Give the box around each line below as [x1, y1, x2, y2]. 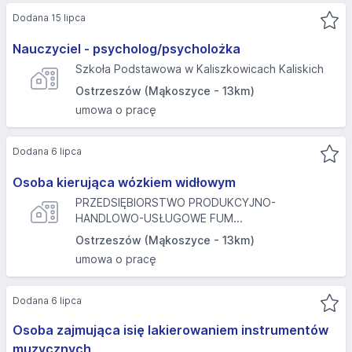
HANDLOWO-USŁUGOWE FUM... [75, 211, 243, 225]
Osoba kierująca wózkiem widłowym [13, 174, 236, 190]
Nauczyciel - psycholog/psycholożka [13, 41, 240, 57]
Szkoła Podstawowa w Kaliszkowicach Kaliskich [75, 62, 324, 75]
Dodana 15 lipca [13, 12, 86, 24]
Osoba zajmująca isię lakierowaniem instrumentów [13, 322, 328, 338]
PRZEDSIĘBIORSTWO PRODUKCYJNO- [75, 196, 276, 209]
